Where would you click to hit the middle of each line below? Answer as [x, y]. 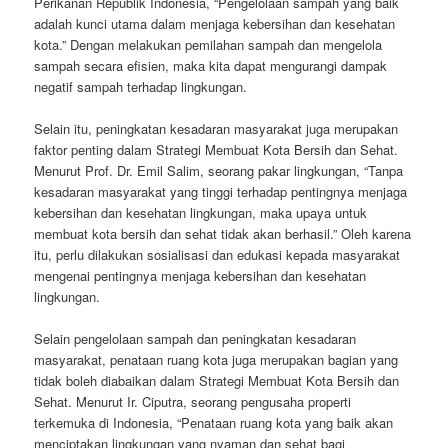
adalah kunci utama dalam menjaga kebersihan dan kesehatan [215, 23]
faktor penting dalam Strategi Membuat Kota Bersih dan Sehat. [216, 149]
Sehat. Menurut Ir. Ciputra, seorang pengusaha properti [193, 401]
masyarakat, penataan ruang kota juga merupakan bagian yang [216, 359]
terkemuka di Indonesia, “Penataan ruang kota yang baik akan [214, 422]
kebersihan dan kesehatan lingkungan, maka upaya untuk [201, 212]
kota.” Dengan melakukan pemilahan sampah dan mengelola [208, 44]
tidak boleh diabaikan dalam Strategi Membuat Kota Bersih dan [217, 380]
